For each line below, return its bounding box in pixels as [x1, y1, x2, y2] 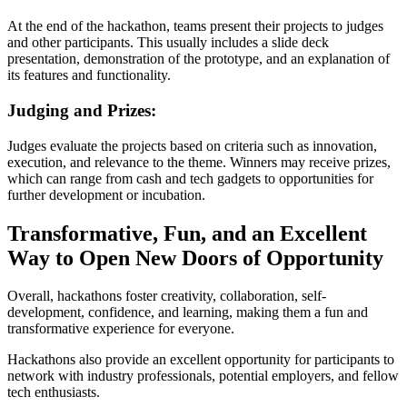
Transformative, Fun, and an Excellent [7, 221, 367, 245]
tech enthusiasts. [7, 384, 100, 401]
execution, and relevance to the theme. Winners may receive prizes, [7, 154, 391, 170]
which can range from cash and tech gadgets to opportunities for [7, 170, 373, 186]
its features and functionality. [7, 67, 171, 84]
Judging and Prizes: [7, 100, 156, 120]
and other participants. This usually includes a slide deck [7, 35, 329, 51]
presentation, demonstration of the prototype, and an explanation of [7, 51, 390, 67]
